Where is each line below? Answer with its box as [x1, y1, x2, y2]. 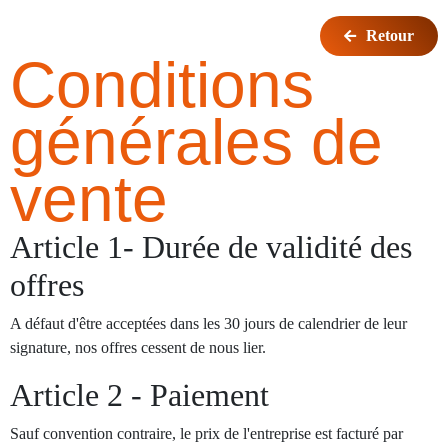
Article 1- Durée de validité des [10, 229, 412, 265]
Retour [366, 27, 414, 44]
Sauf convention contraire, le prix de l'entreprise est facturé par [10, 425, 403, 442]
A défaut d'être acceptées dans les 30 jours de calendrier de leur [10, 315, 407, 332]
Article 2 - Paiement [10, 377, 269, 413]
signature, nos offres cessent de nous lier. [10, 339, 266, 356]
